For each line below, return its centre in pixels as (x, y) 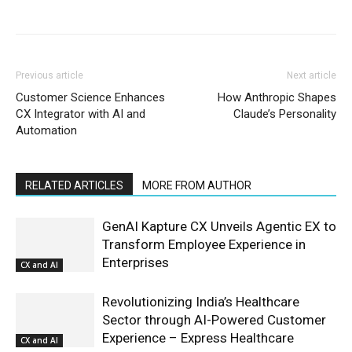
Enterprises (136, 263)
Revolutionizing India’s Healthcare (201, 302)
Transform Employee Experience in (204, 245)
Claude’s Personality (285, 114)
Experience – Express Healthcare (198, 338)
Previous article (49, 76)
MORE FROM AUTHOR (197, 186)
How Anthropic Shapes (277, 98)
